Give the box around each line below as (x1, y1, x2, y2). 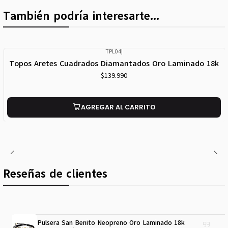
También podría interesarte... (3, 8, 159, 24)
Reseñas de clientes (3, 166, 107, 182)
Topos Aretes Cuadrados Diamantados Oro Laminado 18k (9, 58, 219, 69)
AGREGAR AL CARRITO (80, 102, 156, 111)
